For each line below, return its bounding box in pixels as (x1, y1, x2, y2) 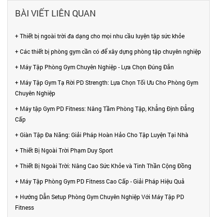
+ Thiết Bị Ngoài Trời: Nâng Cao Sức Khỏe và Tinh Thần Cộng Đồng (15, 161, 191, 170)
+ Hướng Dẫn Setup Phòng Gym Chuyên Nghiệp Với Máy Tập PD (15, 192, 184, 201)
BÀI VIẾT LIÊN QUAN (15, 7, 96, 19)
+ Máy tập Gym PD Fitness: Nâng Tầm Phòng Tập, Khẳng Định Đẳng (15, 104, 194, 112)
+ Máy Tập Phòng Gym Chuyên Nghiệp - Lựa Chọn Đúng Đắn (15, 62, 174, 71)
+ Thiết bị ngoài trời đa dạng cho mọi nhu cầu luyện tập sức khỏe (15, 31, 185, 40)
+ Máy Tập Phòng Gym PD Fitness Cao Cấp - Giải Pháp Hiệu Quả (15, 177, 185, 185)
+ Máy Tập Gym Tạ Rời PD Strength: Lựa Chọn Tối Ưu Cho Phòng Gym (15, 78, 198, 86)
